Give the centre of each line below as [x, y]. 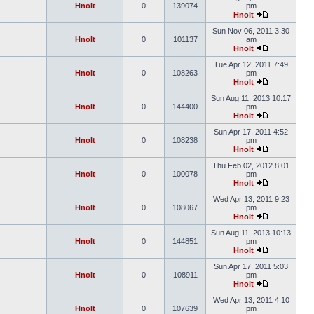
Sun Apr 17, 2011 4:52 [251, 132]
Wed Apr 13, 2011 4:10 [251, 300]
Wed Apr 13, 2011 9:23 [251, 199]
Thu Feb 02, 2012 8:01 [251, 165]
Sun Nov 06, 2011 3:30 [251, 31]
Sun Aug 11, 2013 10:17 [251, 98]
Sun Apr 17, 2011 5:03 [251, 266]
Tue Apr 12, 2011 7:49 [251, 64]
